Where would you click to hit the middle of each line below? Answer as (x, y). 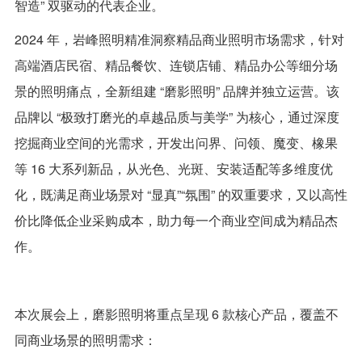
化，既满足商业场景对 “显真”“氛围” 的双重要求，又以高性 (181, 194)
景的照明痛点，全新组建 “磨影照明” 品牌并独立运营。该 (177, 90)
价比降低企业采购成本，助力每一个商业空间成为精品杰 (176, 220)
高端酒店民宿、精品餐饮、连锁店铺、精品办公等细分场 (176, 65)
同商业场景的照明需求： (85, 339)
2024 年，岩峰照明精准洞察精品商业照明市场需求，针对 (179, 39)
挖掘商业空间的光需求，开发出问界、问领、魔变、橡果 (176, 142)
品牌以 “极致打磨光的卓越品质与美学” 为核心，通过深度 (177, 116)
